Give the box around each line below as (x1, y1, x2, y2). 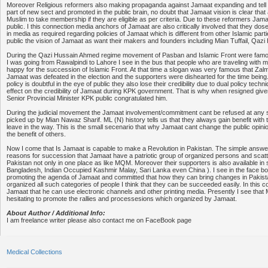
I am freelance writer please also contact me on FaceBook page (7, 217, 191, 224)
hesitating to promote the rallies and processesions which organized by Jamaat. (7, 195, 237, 202)
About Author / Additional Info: (7, 209, 105, 217)
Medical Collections (7, 248, 62, 255)
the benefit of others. (7, 130, 66, 138)
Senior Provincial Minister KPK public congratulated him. (7, 95, 167, 102)
